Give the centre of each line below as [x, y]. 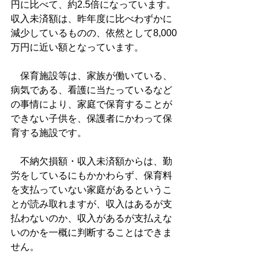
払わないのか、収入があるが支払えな [91, 218]
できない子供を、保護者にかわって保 [91, 118]
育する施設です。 [49, 133]
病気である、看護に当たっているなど [91, 90]
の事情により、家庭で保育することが [91, 104]
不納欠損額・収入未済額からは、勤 [91, 161]
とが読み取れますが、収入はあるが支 [91, 204]
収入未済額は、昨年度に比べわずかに [91, 19]
